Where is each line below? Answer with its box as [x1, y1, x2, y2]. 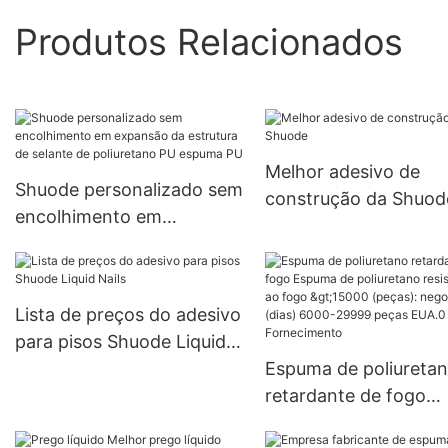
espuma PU [15, 287, 110, 309]
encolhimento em [15, 206, 162, 228]
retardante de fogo [264, 385, 426, 407]
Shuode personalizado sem [15, 179, 243, 201]
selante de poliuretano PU [15, 260, 232, 282]
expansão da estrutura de [15, 233, 231, 255]
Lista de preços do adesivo [15, 304, 241, 326]
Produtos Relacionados [15, 19, 403, 64]
